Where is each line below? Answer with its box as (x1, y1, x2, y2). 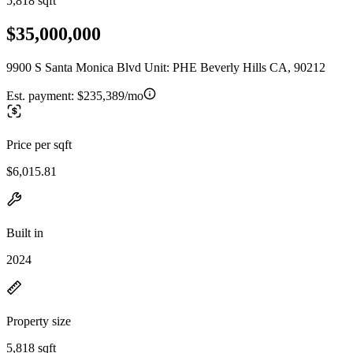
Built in (6, 225, 43, 240)
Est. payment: (6, 88, 77, 102)
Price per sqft (6, 137, 72, 151)
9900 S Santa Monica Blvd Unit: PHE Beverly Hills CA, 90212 (6, 60, 325, 74)
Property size (6, 314, 71, 328)
